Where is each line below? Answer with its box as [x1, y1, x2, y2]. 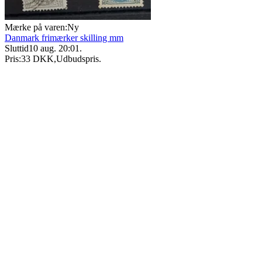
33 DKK [21, 54, 54, 64]
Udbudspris [56, 54, 99, 64]
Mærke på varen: [5, 22, 67, 33]
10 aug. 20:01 [29, 43, 80, 54]
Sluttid [5, 43, 29, 54]
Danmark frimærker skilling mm [5, 33, 123, 43]
